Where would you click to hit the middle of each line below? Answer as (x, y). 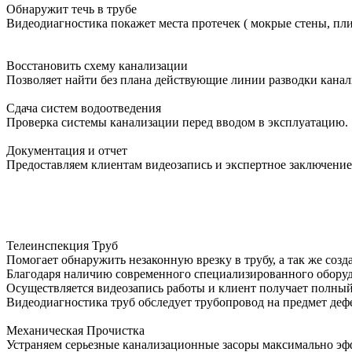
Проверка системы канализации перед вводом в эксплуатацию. (177, 122)
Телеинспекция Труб (62, 245)
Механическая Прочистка (75, 330)
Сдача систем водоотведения (84, 108)
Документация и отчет (67, 150)
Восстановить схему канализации (97, 65)
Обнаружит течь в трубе (71, 9)
